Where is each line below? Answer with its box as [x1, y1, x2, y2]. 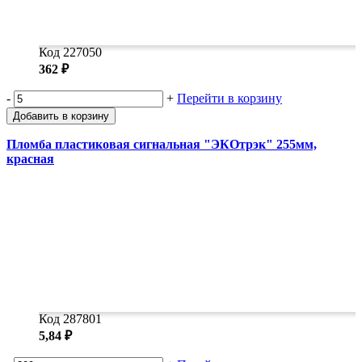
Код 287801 [39, 312, 102, 326]
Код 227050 [39, 45, 102, 60]
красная [6, 152, 54, 166]
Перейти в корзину [177, 91, 282, 106]
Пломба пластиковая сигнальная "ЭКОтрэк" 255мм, [6, 137, 317, 152]
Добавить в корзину [13, 110, 109, 123]
